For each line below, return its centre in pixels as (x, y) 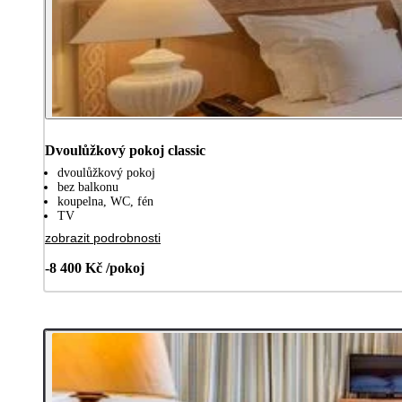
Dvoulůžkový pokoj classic (125, 150)
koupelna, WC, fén (105, 201)
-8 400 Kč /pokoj (95, 267)
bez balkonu (88, 187)
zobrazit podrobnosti (103, 237)
